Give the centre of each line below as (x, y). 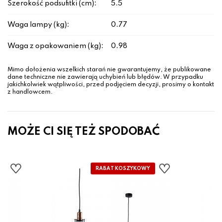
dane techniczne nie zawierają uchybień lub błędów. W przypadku (105, 78)
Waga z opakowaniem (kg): (55, 46)
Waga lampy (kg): (38, 25)
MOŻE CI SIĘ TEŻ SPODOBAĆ (83, 132)
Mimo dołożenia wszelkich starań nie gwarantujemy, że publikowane (109, 70)
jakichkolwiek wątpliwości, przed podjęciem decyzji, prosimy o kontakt (111, 85)
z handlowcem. (30, 92)
